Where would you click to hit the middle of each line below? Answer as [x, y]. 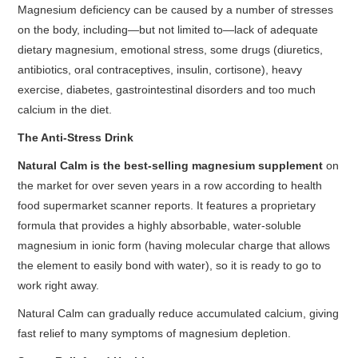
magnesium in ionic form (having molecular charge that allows [174, 245]
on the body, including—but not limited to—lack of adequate [168, 30]
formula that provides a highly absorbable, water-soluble [160, 225]
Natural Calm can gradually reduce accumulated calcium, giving [179, 313]
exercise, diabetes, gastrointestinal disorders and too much [167, 89]
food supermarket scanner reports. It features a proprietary [167, 205]
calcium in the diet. [65, 109]
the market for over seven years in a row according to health [170, 185]
